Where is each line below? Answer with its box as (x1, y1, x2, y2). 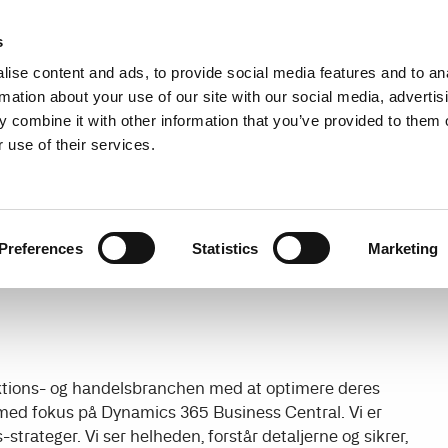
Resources (317, 11, 389, 27)
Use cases (50, 75, 143, 99)
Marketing (367, 239, 439, 257)
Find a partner (172, 11, 259, 27)
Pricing (382, 75, 445, 99)
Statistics (192, 239, 259, 257)
